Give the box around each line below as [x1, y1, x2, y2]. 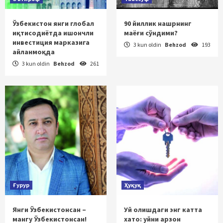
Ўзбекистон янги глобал [12, 18, 94, 28]
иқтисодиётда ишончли [12, 28, 94, 37]
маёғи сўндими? [124, 28, 178, 37]
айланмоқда [12, 47, 55, 56]
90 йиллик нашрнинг [124, 18, 192, 28]
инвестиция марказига [12, 37, 90, 47]
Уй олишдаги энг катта [124, 205, 202, 214]
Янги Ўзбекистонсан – [12, 205, 86, 214]
